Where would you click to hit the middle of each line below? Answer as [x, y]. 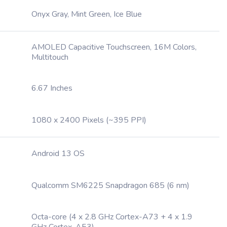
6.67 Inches [52, 88]
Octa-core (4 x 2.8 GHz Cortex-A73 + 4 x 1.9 [112, 217]
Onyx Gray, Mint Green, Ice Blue [87, 14]
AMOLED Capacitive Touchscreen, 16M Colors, [114, 47]
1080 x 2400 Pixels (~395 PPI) [89, 120]
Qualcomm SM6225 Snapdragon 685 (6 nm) [110, 185]
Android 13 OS [58, 154]
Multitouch [50, 57]
